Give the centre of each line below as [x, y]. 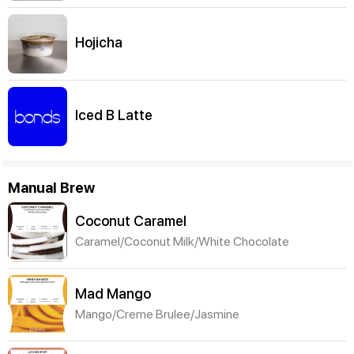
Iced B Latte [114, 115]
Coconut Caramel [131, 220]
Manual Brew [51, 187]
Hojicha [99, 43]
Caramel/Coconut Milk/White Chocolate [182, 241]
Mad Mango [113, 293]
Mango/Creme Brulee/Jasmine [157, 314]
